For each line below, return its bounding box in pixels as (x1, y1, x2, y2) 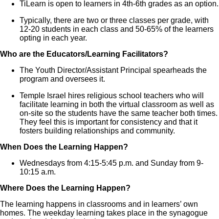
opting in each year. (20, 33, 87, 42)
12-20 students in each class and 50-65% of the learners (20, 24, 214, 33)
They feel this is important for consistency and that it (20, 117, 197, 126)
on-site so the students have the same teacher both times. (20, 109, 218, 117)
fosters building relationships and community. (20, 126, 175, 135)
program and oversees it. (20, 74, 105, 83)
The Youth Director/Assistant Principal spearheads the (20, 66, 207, 74)
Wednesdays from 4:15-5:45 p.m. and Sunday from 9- (20, 158, 203, 167)
